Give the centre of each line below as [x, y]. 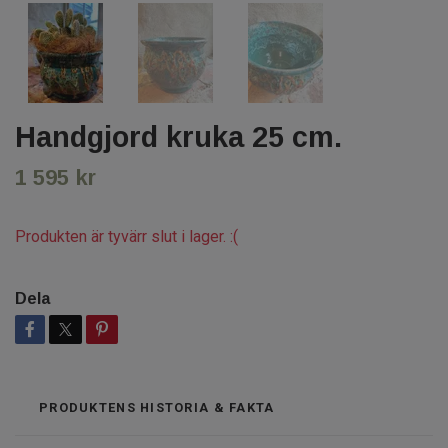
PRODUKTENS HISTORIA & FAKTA [157, 407]
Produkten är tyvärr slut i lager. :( [126, 236]
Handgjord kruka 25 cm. [178, 136]
